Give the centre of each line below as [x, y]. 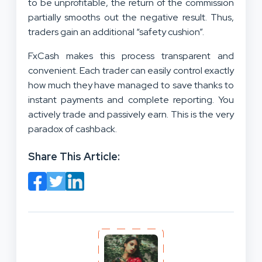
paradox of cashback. [73, 129]
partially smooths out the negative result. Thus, [131, 17]
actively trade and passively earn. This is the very [131, 114]
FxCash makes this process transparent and [131, 56]
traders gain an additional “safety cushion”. [116, 32]
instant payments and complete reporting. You [131, 99]
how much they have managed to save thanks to [131, 85]
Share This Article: [74, 156]
